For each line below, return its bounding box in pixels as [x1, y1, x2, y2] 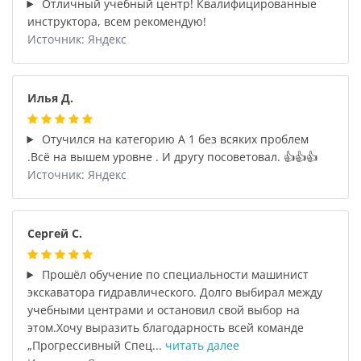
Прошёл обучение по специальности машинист [39, 267, 309, 282]
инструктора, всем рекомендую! [27, 14, 206, 29]
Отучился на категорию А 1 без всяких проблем [39, 131, 309, 147]
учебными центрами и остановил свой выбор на [27, 302, 300, 317]
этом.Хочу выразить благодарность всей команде [27, 320, 304, 335]
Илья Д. [27, 90, 73, 106]
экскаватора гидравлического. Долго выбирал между [27, 284, 322, 300]
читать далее [164, 338, 239, 353]
